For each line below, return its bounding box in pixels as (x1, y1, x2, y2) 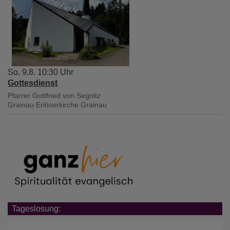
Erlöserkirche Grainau (36, 101, 107, 109)
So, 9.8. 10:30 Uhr (8, 68, 73, 77)
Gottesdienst (8, 79, 57, 88)
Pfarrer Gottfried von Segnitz (8, 91, 101, 100)
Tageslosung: (12, 204, 61, 214)
